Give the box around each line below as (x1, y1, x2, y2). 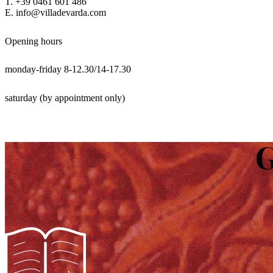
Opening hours (5, 35, 62, 46)
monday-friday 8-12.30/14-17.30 (5, 64, 131, 75)
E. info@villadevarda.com (5, 7, 106, 18)
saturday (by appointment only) (5, 93, 125, 104)
